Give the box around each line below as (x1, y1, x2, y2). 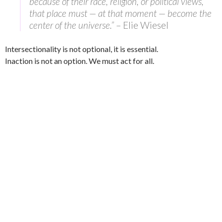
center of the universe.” (29, 19, 116, 31)
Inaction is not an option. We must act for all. (5, 56, 154, 66)
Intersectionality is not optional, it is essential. (5, 44, 158, 54)
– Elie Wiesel (116, 19, 168, 31)
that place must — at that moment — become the (29, 7, 212, 19)
